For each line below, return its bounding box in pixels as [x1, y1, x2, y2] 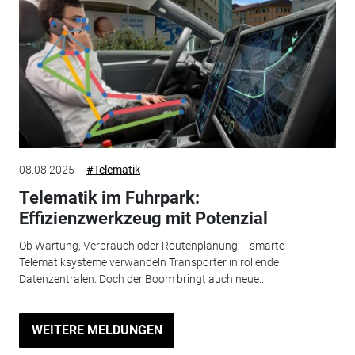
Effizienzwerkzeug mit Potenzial [18, 208, 268, 229]
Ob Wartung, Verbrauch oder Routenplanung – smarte [18, 239, 284, 252]
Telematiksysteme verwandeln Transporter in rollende [18, 255, 279, 269]
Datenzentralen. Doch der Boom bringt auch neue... [18, 272, 266, 285]
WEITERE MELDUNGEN [31, 323, 162, 338]
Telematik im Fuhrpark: [18, 188, 200, 208]
